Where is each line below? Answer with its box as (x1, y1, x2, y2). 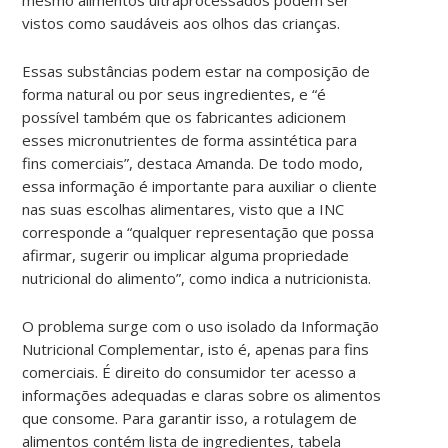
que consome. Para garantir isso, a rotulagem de (22, 407, 358, 428)
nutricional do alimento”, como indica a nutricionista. (22, 267, 372, 288)
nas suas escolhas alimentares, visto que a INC (22, 198, 345, 219)
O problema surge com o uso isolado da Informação (22, 315, 380, 336)
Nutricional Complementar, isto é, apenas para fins (22, 338, 370, 359)
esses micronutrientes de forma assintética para (22, 129, 358, 150)
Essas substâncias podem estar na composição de (22, 60, 371, 81)
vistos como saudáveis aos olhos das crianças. (22, 12, 341, 33)
